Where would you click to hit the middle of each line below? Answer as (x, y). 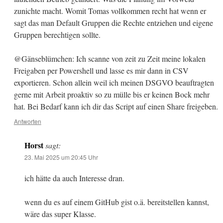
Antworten (27, 121)
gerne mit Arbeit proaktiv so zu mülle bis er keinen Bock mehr (111, 95)
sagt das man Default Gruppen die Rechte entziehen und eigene (113, 23)
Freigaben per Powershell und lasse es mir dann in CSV (101, 71)
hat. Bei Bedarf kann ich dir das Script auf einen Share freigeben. (116, 107)
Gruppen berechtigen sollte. (57, 35)
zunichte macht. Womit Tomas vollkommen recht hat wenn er (110, 11)
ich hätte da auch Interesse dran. (74, 178)
